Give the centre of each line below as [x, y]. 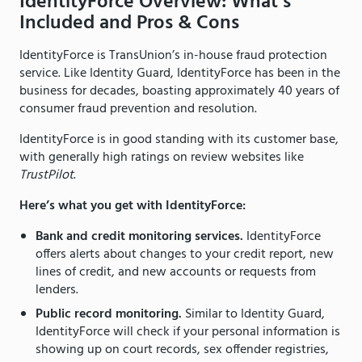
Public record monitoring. [110, 315]
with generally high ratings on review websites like [162, 158]
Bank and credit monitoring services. [139, 237]
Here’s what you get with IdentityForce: [133, 206]
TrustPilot [46, 176]
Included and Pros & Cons [129, 24]
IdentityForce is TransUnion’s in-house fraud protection [173, 56]
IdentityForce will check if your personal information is [188, 333]
